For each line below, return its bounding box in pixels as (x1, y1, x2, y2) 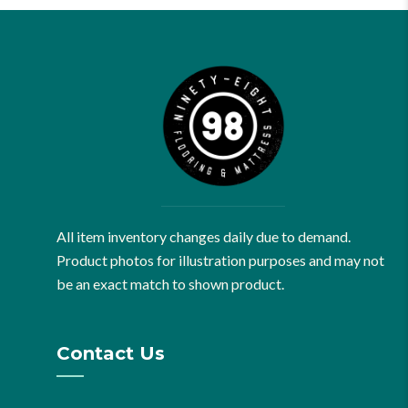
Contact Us (56, 342, 166, 364)
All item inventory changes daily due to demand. (56, 227, 352, 245)
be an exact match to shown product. (56, 274, 285, 292)
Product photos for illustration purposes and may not (56, 250, 385, 269)
